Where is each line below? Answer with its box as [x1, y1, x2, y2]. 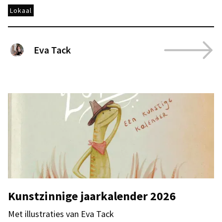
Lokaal [10, 6, 32, 15]
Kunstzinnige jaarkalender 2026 [8, 188, 176, 204]
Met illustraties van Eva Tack [8, 208, 114, 220]
